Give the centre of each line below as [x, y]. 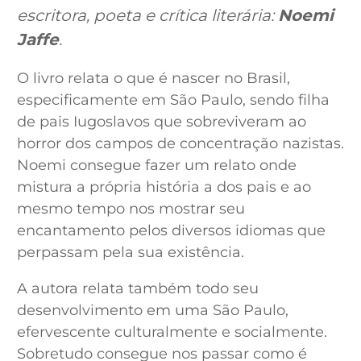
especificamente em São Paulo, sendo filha [173, 100]
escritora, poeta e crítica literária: [147, 15]
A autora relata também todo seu [137, 288]
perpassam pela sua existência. [132, 252]
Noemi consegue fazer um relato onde [156, 165]
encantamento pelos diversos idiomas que [171, 230]
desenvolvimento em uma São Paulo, [152, 310]
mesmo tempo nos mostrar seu [131, 209]
